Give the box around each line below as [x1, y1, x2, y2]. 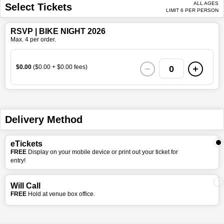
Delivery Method [5, 113, 82, 125]
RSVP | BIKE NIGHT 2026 [10, 26, 105, 35]
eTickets [10, 139, 42, 148]
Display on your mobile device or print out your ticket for [28, 148, 178, 155]
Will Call [10, 181, 40, 190]
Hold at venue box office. [28, 190, 95, 197]
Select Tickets [5, 1, 72, 12]
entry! [10, 156, 25, 164]
